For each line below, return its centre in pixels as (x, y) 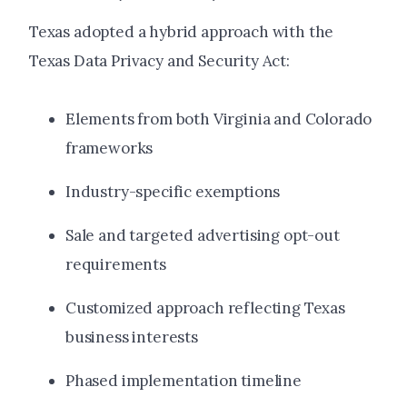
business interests (132, 338)
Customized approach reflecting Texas (205, 308)
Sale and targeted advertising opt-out (203, 236)
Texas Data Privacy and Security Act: (159, 61)
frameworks (109, 149)
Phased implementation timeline (184, 381)
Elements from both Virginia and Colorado (219, 119)
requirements (116, 265)
